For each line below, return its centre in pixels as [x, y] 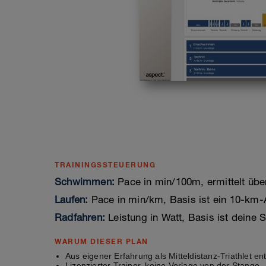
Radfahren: [80, 218]
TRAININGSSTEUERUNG [105, 165]
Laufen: [72, 200]
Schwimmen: [85, 182]
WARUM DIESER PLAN [102, 242]
